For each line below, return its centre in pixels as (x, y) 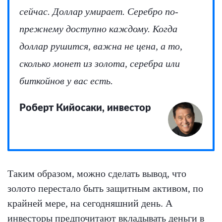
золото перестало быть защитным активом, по (105, 189)
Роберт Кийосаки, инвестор (85, 108)
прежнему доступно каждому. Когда (98, 29)
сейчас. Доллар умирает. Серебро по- (99, 12)
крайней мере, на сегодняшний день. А (90, 203)
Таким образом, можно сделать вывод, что (97, 174)
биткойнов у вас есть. (66, 81)
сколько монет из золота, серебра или (100, 64)
